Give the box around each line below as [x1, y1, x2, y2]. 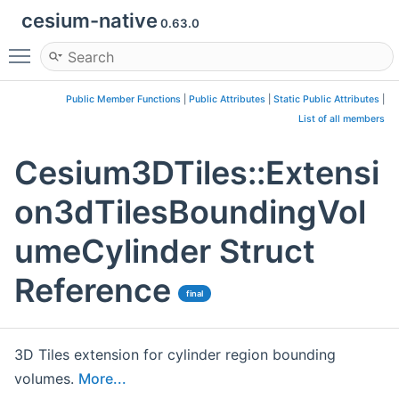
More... [78, 370, 126, 388]
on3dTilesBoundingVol [14, 192, 366, 232]
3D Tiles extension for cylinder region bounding [14, 346, 336, 364]
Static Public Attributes [273, 94, 379, 105]
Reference [14, 271, 171, 311]
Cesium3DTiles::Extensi [14, 153, 379, 193]
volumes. [14, 370, 78, 388]
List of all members [298, 113, 385, 125]
